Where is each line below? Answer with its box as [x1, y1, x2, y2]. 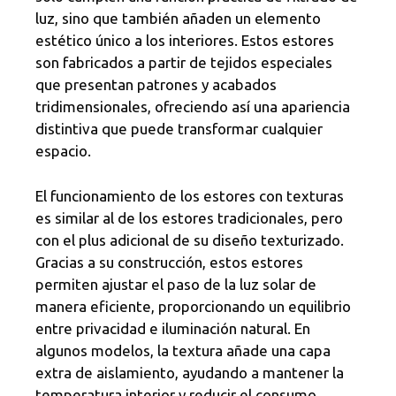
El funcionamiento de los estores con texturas [35, 187, 344, 204]
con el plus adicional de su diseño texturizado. [35, 231, 344, 248]
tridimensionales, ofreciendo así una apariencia [35, 98, 350, 116]
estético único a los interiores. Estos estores [35, 32, 334, 49]
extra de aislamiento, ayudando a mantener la [35, 363, 344, 381]
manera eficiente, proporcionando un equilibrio [35, 297, 351, 315]
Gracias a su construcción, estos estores [35, 253, 303, 270]
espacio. [35, 142, 91, 160]
